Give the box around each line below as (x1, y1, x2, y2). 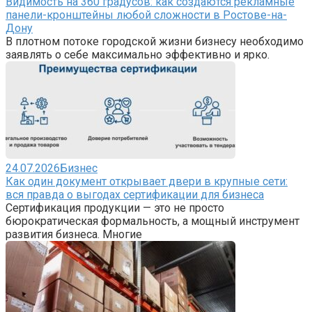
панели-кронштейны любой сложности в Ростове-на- (6, 8, 287, 22)
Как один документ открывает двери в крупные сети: (6, 174, 288, 188)
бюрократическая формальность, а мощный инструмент (6, 214, 299, 228)
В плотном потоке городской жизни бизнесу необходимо (6, 34, 304, 48)
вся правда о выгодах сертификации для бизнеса (6, 187, 264, 201)
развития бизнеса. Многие (6, 227, 142, 241)
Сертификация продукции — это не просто (6, 201, 224, 214)
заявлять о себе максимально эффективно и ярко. (6, 47, 270, 61)
